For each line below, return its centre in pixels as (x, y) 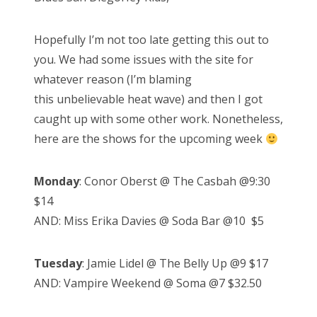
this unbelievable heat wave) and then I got (148, 99)
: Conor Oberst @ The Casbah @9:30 (175, 181)
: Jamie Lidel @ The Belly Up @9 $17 (175, 264)
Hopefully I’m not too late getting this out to (151, 40)
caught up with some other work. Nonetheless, (158, 119)
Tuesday (58, 264)
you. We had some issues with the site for (144, 60)
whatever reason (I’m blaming (113, 80)
